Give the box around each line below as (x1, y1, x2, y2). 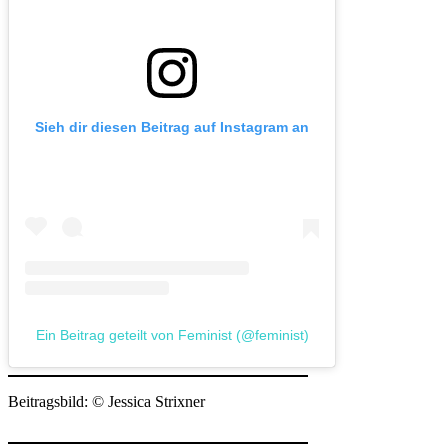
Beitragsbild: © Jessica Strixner (8, 393, 205, 411)
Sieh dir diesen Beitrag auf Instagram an (35, 119, 309, 136)
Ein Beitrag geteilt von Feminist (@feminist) (35, 327, 309, 344)
